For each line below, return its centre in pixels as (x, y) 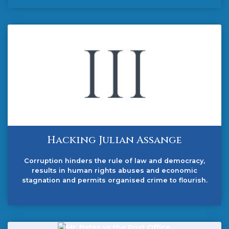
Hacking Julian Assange (114, 140)
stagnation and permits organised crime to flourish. (114, 180)
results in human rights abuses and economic (114, 170)
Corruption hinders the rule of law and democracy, (114, 161)
